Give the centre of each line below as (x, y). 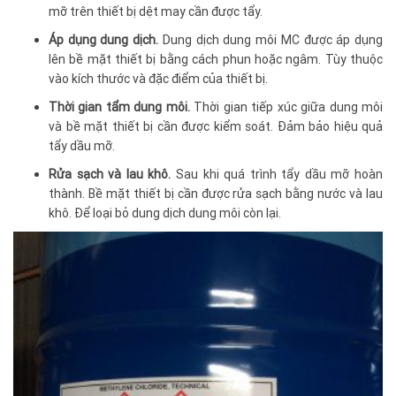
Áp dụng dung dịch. (104, 40)
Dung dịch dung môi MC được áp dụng (271, 40)
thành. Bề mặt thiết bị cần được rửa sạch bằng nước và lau (216, 194)
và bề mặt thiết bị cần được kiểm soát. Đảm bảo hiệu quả (216, 127)
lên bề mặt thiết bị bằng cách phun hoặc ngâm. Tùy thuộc (216, 60)
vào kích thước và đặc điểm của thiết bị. (158, 79)
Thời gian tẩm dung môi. (119, 107)
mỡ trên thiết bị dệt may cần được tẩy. (156, 12)
